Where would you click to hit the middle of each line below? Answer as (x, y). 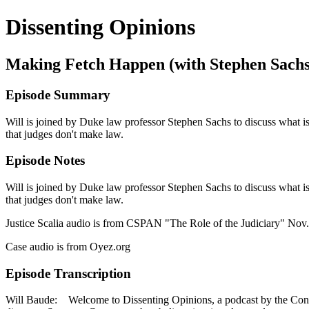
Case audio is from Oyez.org (68, 246)
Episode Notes (45, 161)
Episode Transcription (68, 273)
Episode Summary (58, 94)
